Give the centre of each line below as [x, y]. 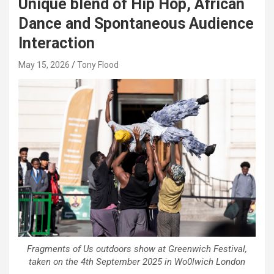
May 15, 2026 [44, 65]
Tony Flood [98, 65]
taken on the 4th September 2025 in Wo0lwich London [137, 262]
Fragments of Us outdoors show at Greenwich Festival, [137, 249]
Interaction [57, 43]
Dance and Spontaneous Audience [136, 23]
